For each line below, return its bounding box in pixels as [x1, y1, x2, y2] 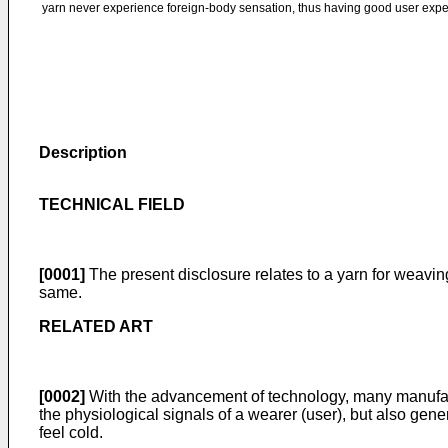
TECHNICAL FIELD [39, 196, 185, 213]
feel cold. [39, 424, 103, 441]
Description [39, 144, 127, 161]
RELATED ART [39, 318, 153, 335]
